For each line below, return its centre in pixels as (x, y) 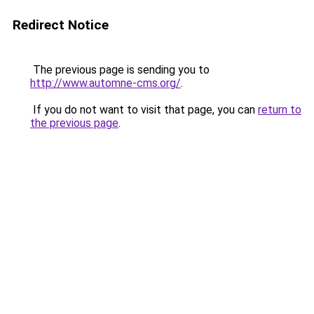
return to (280, 110)
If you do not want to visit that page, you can (144, 110)
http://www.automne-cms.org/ (105, 83)
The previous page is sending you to (120, 70)
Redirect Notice (61, 25)
